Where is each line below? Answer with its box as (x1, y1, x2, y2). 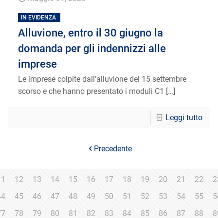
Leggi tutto (165, 112, 202, 122)
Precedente (94, 144, 132, 153)
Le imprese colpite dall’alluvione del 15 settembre (18, 74, 187, 84)
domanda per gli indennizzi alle (18, 42, 166, 54)
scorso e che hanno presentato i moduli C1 (18, 86, 164, 96)
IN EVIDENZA (21, 14, 56, 21)
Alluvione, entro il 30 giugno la (18, 26, 163, 39)
